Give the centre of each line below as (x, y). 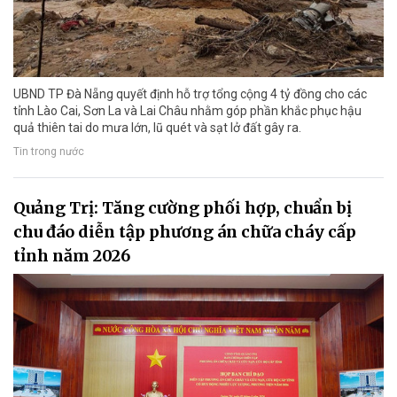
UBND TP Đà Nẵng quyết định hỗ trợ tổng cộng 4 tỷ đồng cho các (190, 94)
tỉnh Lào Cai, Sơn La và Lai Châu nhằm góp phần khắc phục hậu (187, 111)
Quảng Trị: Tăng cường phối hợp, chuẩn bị (183, 208)
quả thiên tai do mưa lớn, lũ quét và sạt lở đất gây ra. (157, 128)
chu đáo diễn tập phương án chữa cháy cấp (185, 232)
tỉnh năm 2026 (72, 256)
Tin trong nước (49, 152)
